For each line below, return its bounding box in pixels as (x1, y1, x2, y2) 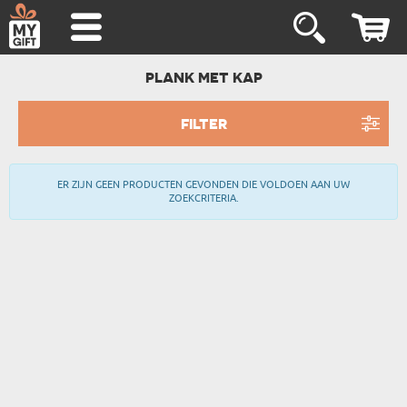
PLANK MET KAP (144, 68, 263, 86)
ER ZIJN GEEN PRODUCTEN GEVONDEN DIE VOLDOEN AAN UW (57, 178, 350, 191)
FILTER (180, 114, 227, 133)
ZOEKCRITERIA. (168, 192, 239, 204)
